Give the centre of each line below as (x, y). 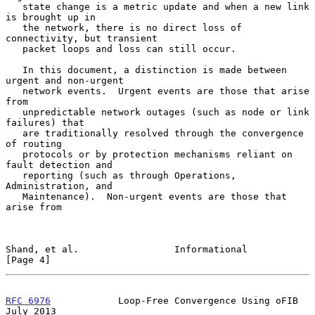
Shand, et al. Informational (127, 249)
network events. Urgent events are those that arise (14, 91)
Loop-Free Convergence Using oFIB (174, 300)
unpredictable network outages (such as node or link (14, 112)
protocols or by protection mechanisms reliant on (14, 154)
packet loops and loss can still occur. (14, 49)
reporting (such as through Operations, (14, 175)
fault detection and (59, 165)
